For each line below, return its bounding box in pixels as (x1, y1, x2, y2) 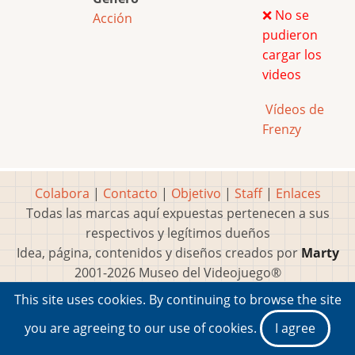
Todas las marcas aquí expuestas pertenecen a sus (25, 204, 330, 223)
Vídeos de (262, 101, 324, 119)
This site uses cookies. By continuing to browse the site (13, 291, 342, 308)
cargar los (262, 45, 322, 63)
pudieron (262, 25, 318, 44)
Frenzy (262, 120, 301, 139)
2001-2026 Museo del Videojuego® (74, 264, 281, 282)
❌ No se (262, 6, 309, 24)
